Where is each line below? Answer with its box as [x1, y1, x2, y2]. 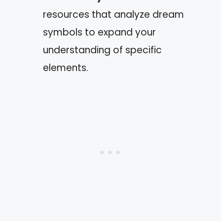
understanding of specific [43, 43, 162, 57]
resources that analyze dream [43, 7, 184, 21]
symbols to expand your [43, 25, 156, 39]
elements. [43, 61, 88, 74]
